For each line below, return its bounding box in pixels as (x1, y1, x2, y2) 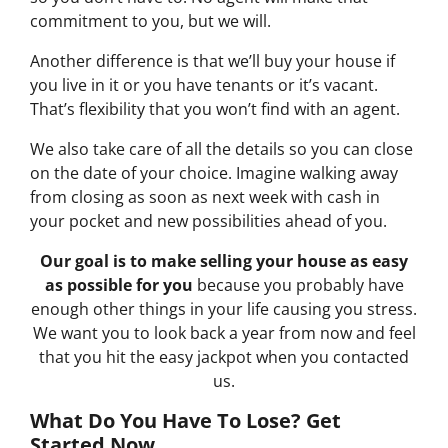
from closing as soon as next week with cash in (30, 186, 380, 209)
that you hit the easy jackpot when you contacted (39, 346, 409, 369)
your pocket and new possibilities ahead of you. (30, 210, 387, 233)
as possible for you (44, 274, 197, 297)
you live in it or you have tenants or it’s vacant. (30, 74, 378, 97)
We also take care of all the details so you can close (30, 138, 413, 161)
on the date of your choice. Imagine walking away (30, 162, 398, 185)
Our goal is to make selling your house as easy (40, 250, 408, 273)
